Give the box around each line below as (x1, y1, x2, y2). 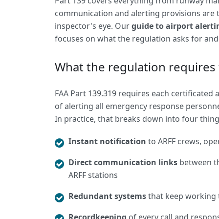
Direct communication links (68, 157, 177, 168)
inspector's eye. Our (55, 21, 131, 31)
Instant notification (68, 136, 146, 147)
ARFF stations (68, 170, 118, 180)
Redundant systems (68, 191, 146, 201)
